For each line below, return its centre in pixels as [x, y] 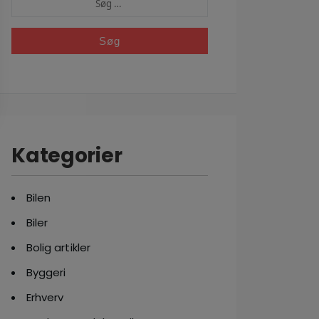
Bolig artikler [58, 247]
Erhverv [45, 297]
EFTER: [27, 14]
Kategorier [67, 156]
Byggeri [46, 272]
